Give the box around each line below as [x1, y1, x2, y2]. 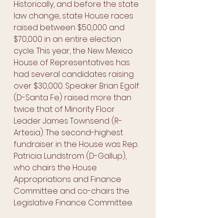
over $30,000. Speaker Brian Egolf [14, 80, 141, 92]
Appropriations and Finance [14, 174, 123, 185]
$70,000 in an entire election [14, 34, 123, 45]
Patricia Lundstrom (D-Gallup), [14, 150, 128, 162]
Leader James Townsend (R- [14, 115, 122, 127]
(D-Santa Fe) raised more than [14, 92, 133, 104]
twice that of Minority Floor [14, 104, 117, 115]
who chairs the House [14, 162, 99, 174]
